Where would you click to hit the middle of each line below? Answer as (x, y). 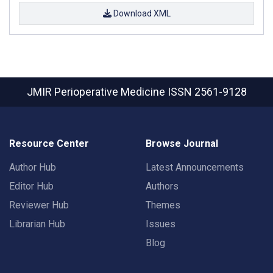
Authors (162, 186)
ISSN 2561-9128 (207, 92)
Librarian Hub (37, 224)
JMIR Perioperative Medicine (97, 92)
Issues (161, 224)
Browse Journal (182, 144)
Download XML (141, 13)
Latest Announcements (195, 167)
